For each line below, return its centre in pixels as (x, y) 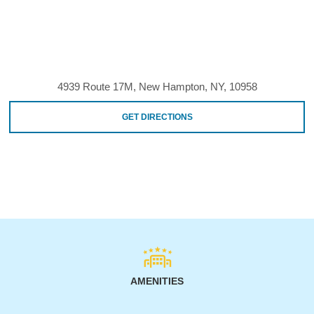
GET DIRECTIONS (157, 117)
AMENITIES (157, 281)
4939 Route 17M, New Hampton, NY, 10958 (157, 86)
